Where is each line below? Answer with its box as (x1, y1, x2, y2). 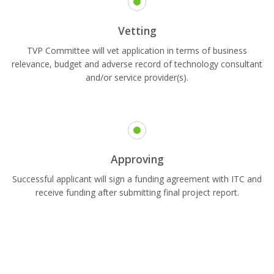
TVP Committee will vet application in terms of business (27, 45, 247, 57)
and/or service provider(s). (86, 72, 188, 84)
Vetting (117, 23, 157, 39)
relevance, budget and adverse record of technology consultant (12, 58, 262, 70)
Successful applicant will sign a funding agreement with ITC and (12, 173, 262, 185)
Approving (110, 152, 164, 167)
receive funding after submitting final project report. (35, 187, 239, 199)
